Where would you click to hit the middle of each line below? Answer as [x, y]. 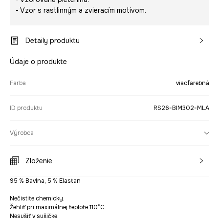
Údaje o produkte [38, 62]
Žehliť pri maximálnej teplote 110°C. [58, 207]
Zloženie [39, 161]
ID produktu [26, 108]
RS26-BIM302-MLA [181, 108]
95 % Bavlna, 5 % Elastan [45, 181]
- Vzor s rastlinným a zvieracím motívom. [81, 10]
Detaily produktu [53, 41]
